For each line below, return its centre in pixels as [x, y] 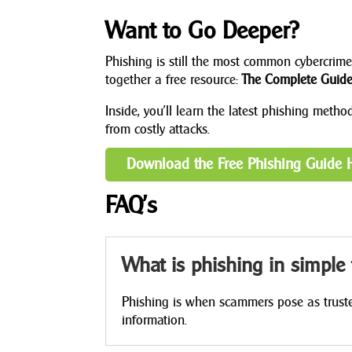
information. [155, 320]
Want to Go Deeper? [202, 30]
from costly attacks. [158, 129]
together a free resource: [174, 79]
